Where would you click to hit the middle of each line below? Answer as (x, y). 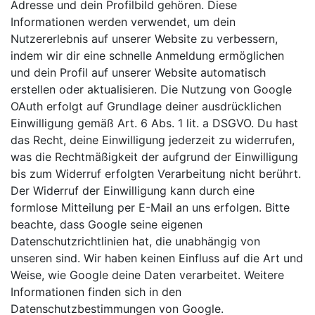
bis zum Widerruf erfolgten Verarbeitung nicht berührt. (156, 174)
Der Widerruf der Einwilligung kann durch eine (133, 191)
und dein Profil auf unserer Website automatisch (138, 72)
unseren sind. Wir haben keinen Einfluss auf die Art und (157, 258)
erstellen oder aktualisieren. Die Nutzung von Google (151, 89)
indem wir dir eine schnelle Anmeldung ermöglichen (147, 56)
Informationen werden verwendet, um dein (123, 22)
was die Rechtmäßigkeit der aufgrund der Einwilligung (154, 157)
